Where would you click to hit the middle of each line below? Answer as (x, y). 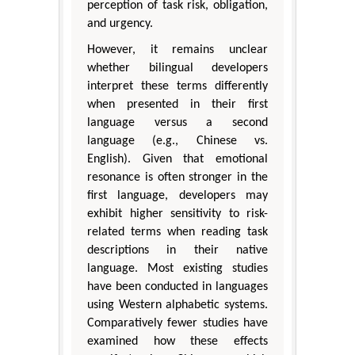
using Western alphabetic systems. (177, 305)
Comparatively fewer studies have (177, 324)
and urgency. (120, 24)
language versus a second (177, 123)
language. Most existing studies (177, 269)
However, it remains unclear (177, 50)
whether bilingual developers (177, 69)
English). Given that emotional (177, 160)
